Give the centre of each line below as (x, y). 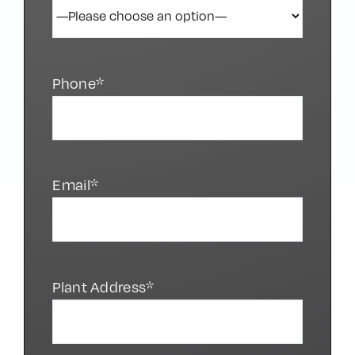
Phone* (78, 83)
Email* (76, 185)
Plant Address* (103, 287)
